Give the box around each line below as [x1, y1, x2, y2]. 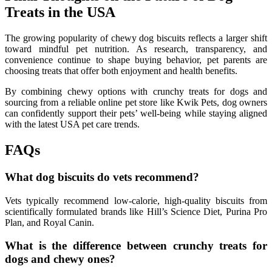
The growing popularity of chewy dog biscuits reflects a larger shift [5, 33, 267, 44]
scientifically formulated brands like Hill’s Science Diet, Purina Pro [5, 206, 267, 217]
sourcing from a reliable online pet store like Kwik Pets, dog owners [5, 97, 267, 108]
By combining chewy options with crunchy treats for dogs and [5, 86, 267, 97]
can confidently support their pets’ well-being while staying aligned [5, 108, 267, 119]
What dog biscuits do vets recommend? [5, 170, 199, 183]
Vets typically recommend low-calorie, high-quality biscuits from [5, 195, 267, 206]
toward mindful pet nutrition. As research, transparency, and [5, 44, 267, 55]
